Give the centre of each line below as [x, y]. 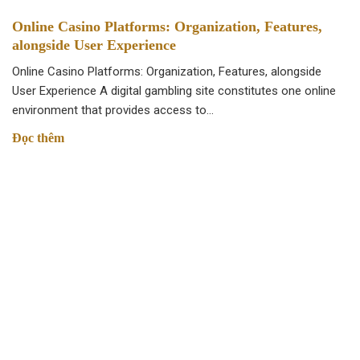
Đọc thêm [38, 138]
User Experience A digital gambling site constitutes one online [174, 91]
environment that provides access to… [113, 110]
